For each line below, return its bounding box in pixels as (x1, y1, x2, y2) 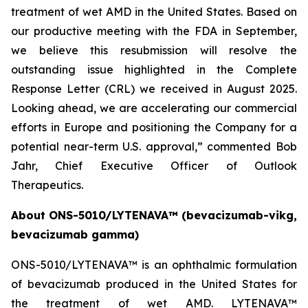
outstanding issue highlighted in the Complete (11, 63, 297, 76)
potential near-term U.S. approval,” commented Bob (11, 140, 297, 153)
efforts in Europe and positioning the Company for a (11, 120, 297, 134)
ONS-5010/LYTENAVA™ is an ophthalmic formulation (11, 258, 297, 272)
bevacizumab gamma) (11, 228, 139, 241)
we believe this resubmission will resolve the (11, 43, 297, 57)
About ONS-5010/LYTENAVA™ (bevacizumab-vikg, (11, 208, 297, 222)
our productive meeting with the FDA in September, (11, 24, 297, 38)
